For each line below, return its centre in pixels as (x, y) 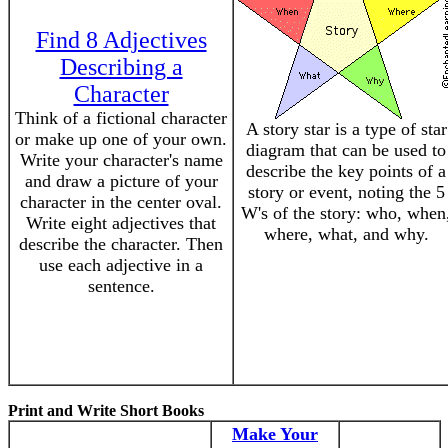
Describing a (121, 67)
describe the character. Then (121, 244)
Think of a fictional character (121, 118)
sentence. (121, 286)
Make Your (275, 434)
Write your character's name (121, 160)
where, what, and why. (346, 234)
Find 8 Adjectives (121, 40)
